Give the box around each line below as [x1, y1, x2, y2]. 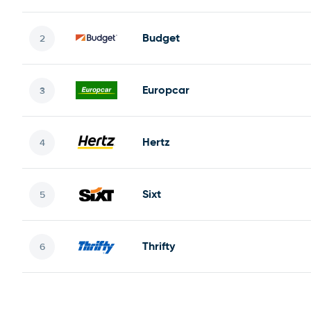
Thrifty [142, 239, 175, 253]
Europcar [142, 83, 190, 97]
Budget [142, 31, 180, 45]
